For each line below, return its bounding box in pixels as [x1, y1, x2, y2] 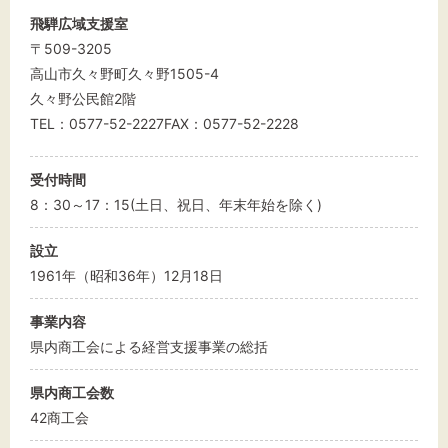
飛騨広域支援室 [30, 15, 128, 32]
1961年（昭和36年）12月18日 [30, 267, 223, 284]
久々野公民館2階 [30, 90, 136, 107]
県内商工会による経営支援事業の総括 [30, 338, 268, 355]
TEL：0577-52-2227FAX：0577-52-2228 [30, 115, 299, 132]
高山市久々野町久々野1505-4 [30, 65, 219, 82]
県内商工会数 [30, 384, 114, 401]
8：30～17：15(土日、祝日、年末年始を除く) [30, 196, 322, 213]
